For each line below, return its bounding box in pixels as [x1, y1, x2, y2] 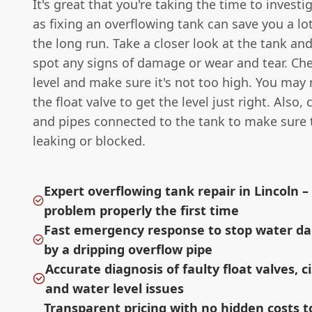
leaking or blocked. [33, 132, 146, 150]
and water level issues [45, 280, 184, 297]
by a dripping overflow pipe [44, 241, 213, 258]
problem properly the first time [44, 202, 240, 219]
